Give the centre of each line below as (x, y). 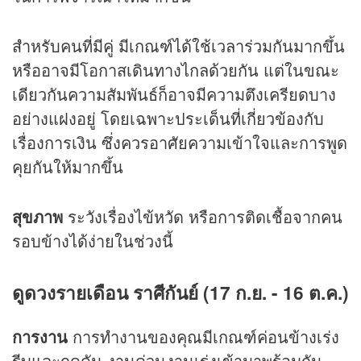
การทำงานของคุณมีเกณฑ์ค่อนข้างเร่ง (206, 336)
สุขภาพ (40, 217)
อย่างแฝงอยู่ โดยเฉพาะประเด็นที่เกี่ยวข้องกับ (168, 118)
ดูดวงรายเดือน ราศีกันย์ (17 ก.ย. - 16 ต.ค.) (180, 293)
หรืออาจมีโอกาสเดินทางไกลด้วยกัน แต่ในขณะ (176, 70)
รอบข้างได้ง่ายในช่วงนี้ (93, 241)
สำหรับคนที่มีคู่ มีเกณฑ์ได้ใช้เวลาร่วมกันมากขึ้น (178, 46)
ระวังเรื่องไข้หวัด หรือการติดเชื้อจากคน (205, 217)
